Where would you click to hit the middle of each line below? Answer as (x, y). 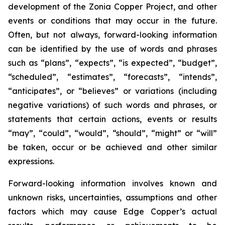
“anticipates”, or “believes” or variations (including (113, 91)
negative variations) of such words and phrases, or (113, 105)
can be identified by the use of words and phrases (113, 49)
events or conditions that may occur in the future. (113, 21)
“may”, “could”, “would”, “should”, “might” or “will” (113, 133)
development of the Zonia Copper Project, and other (113, 7)
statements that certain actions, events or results (113, 119)
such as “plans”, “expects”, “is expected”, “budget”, (113, 63)
